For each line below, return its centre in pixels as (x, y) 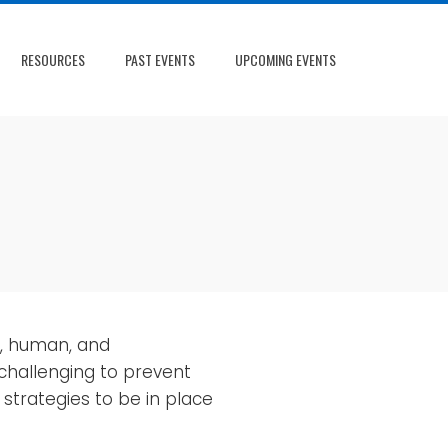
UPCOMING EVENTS (285, 59)
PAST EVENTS (160, 59)
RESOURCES (53, 59)
